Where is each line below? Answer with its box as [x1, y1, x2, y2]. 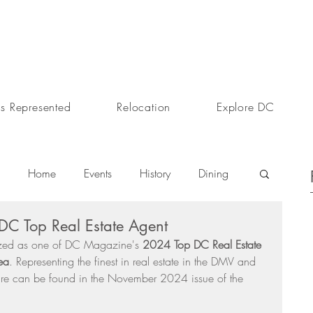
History [140, 166, 170, 181]
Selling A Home [126, 221, 198, 237]
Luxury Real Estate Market [106, 277, 221, 293]
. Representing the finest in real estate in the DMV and [9, 254, 259, 269]
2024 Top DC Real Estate [143, 237, 265, 252]
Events [84, 166, 112, 181]
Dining [198, 166, 228, 181]
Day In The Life [31, 221, 98, 237]
